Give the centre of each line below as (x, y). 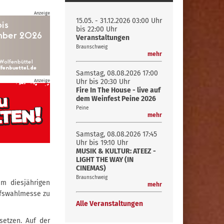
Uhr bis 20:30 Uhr (103, 82)
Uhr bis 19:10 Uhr (102, 143)
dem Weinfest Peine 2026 (116, 99)
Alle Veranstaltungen (109, 204)
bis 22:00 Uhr (96, 29)
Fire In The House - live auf (118, 90)
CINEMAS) (91, 168)
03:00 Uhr (147, 21)
